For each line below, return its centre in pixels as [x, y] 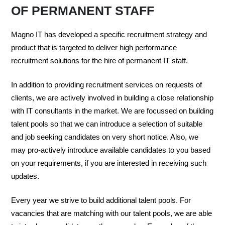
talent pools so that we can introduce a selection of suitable [107, 124]
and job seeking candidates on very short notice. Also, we [105, 137]
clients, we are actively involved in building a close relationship [112, 98]
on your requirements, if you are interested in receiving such [109, 163]
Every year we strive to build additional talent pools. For [101, 200]
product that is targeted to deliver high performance [94, 48]
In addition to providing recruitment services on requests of [106, 85]
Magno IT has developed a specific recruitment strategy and [109, 35]
